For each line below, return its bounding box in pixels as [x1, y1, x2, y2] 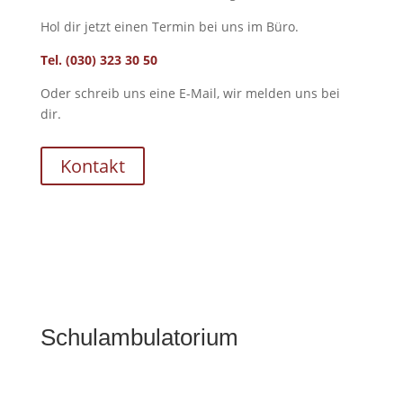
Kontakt [59, 154, 125, 179]
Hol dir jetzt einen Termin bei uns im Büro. [40, 18, 299, 36]
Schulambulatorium [40, 324, 238, 352]
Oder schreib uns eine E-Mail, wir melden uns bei [40, 85, 340, 103]
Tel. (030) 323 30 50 [40, 51, 157, 69]
